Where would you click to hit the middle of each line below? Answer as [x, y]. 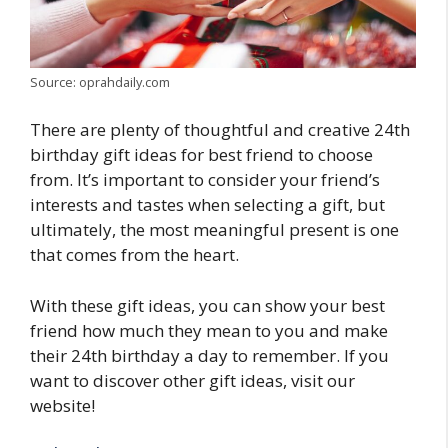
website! [62, 405]
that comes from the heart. [134, 255]
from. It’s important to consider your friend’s [205, 180]
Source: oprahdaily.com [100, 81]
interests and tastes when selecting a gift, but [207, 205]
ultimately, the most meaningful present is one [214, 230]
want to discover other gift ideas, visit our [192, 380]
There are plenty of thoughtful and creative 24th [220, 130]
